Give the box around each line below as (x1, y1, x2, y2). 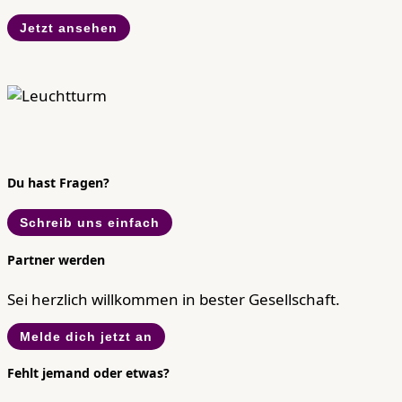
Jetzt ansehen (20, 21, 118, 36)
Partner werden (7, 250, 105, 268)
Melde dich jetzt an (20, 328, 153, 344)
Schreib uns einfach (20, 215, 160, 231)
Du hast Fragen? (7, 173, 109, 191)
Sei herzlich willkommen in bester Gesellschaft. (7, 288, 340, 310)
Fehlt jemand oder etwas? (7, 364, 170, 382)
